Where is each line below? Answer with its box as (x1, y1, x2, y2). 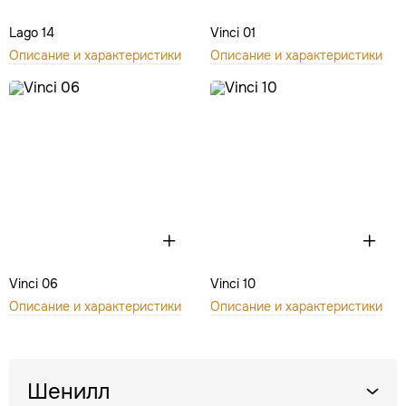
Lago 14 (9, 24, 54, 41)
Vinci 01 (209, 24, 256, 41)
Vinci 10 (209, 275, 256, 292)
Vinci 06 (9, 275, 58, 292)
